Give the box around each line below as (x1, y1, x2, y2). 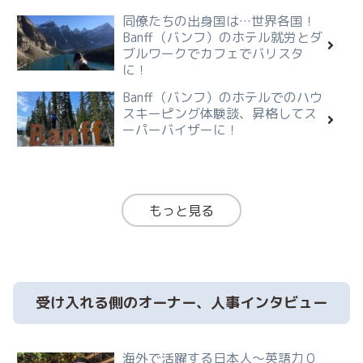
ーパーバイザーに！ (122, 121, 239, 139)
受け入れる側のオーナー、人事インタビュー (36, 293, 327, 314)
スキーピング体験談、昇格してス (122, 105, 317, 123)
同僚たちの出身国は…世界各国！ (122, 12, 316, 31)
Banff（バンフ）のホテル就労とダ (122, 28, 322, 47)
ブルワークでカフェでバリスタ (122, 45, 304, 63)
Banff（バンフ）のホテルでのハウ (122, 88, 322, 107)
